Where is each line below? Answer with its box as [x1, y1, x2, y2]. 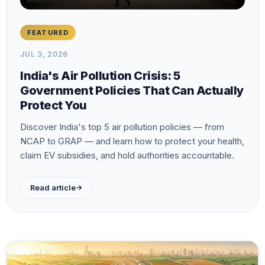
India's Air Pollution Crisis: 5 [20, 68, 180, 83]
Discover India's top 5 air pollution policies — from [20, 121, 225, 132]
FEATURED [27, 28, 69, 37]
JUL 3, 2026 [20, 49, 69, 59]
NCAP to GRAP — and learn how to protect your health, [20, 135, 245, 147]
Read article [30, 183, 76, 192]
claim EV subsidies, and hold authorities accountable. [20, 149, 235, 161]
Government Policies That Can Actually [20, 83, 244, 98]
